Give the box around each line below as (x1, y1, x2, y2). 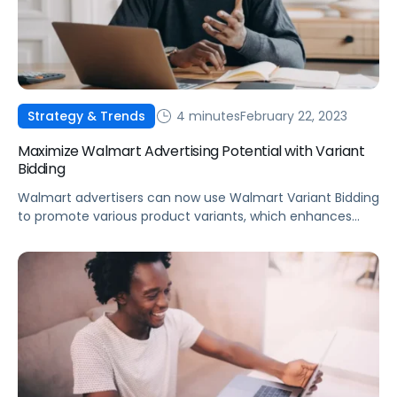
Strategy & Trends (27, 107, 145, 126)
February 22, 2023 (240, 106, 347, 125)
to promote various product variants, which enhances (18, 207, 352, 226)
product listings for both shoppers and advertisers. (18, 226, 329, 245)
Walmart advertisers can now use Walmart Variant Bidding (18, 189, 379, 207)
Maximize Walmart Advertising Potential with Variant (18, 141, 365, 162)
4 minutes (173, 106, 240, 125)
